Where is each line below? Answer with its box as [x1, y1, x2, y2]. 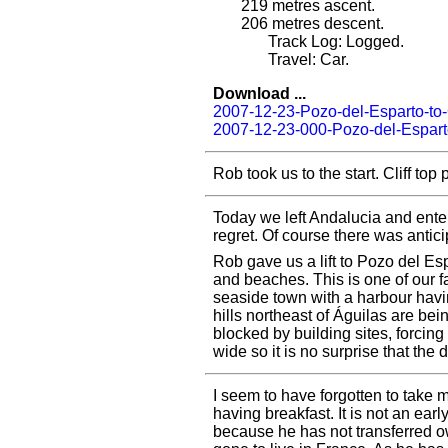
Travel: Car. [268, 50, 349, 68]
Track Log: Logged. [268, 32, 404, 50]
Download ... [213, 84, 306, 102]
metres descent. [268, 14, 384, 32]
